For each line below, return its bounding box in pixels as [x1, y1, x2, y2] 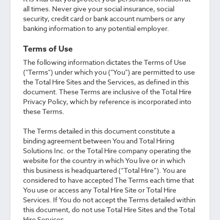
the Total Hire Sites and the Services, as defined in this [23, 77, 189, 86]
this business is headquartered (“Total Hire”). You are [23, 165, 186, 175]
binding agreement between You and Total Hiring [23, 136, 174, 145]
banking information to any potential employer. [23, 24, 169, 33]
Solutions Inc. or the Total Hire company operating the [23, 146, 191, 155]
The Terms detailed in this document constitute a [23, 126, 175, 136]
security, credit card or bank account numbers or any [23, 14, 185, 23]
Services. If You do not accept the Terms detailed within [23, 195, 195, 204]
